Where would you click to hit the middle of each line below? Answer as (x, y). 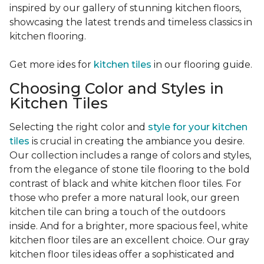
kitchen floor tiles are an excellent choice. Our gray (129, 240)
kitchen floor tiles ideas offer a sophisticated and (122, 255)
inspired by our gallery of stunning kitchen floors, (125, 8)
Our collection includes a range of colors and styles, (130, 156)
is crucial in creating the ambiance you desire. (137, 141)
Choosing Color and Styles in (117, 89)
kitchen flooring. (48, 37)
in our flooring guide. (203, 65)
